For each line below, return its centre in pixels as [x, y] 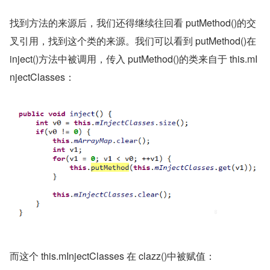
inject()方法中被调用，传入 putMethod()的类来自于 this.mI [133, 58]
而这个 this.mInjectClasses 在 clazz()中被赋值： [112, 256]
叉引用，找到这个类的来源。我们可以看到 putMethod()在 [133, 40]
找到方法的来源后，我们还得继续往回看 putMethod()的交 [133, 22]
